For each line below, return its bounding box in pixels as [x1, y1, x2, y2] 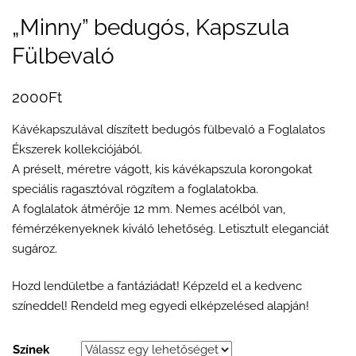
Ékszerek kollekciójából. [12, 141, 142, 157]
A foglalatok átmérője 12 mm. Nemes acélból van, [12, 201, 285, 216]
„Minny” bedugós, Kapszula [12, 14, 289, 41]
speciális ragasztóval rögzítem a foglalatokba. [12, 181, 258, 196]
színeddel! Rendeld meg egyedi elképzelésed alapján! [12, 299, 309, 313]
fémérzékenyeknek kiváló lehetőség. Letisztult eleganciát [12, 221, 329, 236]
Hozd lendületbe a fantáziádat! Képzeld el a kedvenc [12, 279, 302, 293]
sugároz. [12, 241, 57, 256]
